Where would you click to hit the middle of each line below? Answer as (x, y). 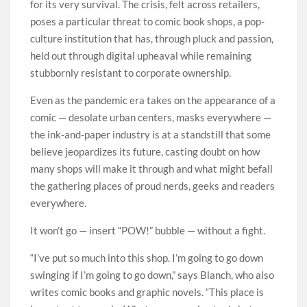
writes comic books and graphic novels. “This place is (147, 292)
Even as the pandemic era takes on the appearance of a (153, 100)
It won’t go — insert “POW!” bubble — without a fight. (148, 230)
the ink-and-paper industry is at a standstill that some (151, 134)
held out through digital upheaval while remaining (141, 55)
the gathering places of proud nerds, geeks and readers (153, 185)
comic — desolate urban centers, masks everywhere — (151, 117)
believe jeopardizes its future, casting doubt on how (145, 151)
